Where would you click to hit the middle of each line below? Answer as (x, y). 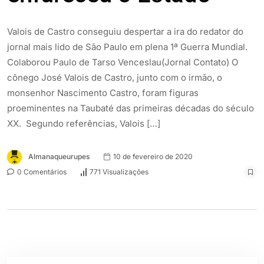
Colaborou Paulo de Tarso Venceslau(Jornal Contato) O (123, 62)
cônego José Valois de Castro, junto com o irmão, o (115, 77)
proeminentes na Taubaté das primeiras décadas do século (131, 108)
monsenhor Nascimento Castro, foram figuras (103, 93)
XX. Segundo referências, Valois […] (84, 123)
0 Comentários (41, 171)
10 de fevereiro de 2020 (152, 156)
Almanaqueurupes (59, 156)
